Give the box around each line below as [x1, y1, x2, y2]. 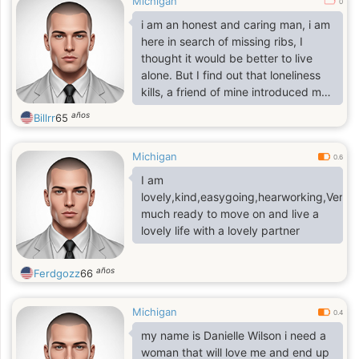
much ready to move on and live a [141, 207, 319, 220]
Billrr [34, 111, 55, 124]
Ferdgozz [34, 267, 80, 280]
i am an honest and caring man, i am [141, 18, 330, 31]
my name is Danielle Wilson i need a [141, 329, 326, 342]
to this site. [141, 102, 198, 115]
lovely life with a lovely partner [141, 224, 300, 237]
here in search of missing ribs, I [141, 34, 300, 48]
